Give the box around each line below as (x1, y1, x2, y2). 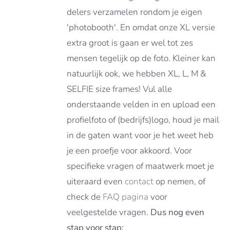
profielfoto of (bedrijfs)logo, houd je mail (67, 114, 220, 126)
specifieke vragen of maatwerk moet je (67, 160, 215, 172)
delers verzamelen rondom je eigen (67, 6, 203, 18)
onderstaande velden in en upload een (67, 99, 216, 110)
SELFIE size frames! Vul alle (67, 83, 172, 95)
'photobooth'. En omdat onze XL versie (67, 22, 216, 33)
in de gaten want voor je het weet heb (67, 129, 214, 141)
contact (125, 176, 154, 187)
